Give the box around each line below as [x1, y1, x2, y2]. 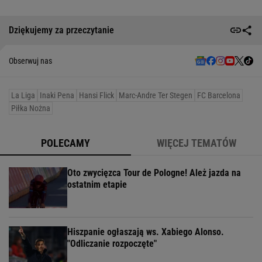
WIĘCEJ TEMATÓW [157, 136, 236, 149]
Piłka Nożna [11, 103, 50, 113]
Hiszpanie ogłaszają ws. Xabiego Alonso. [67, 226, 224, 237]
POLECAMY [41, 136, 90, 149]
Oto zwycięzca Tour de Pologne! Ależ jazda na [67, 167, 241, 178]
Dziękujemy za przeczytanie [9, 25, 114, 36]
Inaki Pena [40, 90, 74, 100]
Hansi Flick [79, 90, 114, 100]
